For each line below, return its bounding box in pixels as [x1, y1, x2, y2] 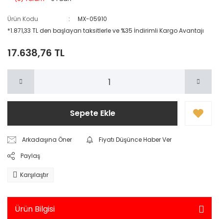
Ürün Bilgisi [15, 203, 55, 215]
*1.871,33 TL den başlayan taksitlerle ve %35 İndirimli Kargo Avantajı [7, 26, 204, 35]
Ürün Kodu [7, 15, 38, 23]
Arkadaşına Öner [22, 135, 72, 144]
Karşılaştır [20, 171, 48, 179]
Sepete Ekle [69, 108, 115, 119]
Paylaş [20, 152, 40, 160]
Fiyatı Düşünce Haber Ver [99, 135, 172, 144]
